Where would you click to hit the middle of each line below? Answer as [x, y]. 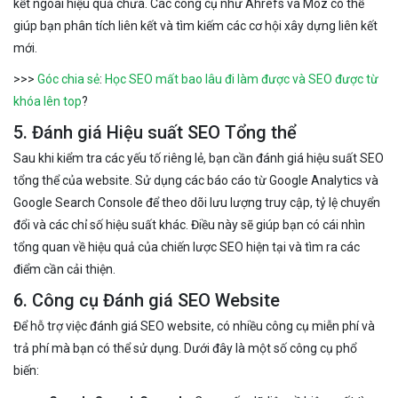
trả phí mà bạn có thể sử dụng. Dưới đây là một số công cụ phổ [185, 348]
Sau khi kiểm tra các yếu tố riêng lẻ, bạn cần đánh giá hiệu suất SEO [199, 158]
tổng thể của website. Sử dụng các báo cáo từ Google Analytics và [196, 180]
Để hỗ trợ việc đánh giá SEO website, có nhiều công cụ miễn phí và [194, 326]
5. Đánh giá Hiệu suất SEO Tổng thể [155, 132]
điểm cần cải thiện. [64, 269]
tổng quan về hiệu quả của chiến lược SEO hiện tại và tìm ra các [187, 247]
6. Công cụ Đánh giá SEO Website [147, 300]
